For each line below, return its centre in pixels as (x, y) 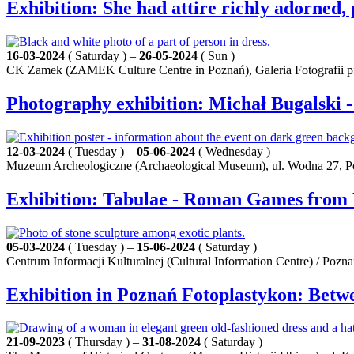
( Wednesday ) (233, 151)
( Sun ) (216, 56)
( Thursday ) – (104, 342)
